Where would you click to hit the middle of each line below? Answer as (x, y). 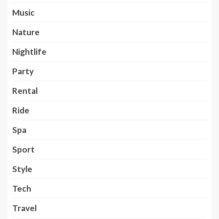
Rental (25, 91)
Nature (26, 32)
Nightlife (29, 52)
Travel (24, 208)
